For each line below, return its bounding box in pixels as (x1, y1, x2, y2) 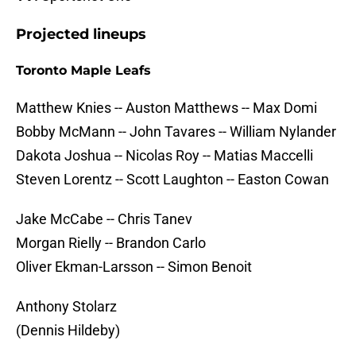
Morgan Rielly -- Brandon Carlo (16, 234, 206, 252)
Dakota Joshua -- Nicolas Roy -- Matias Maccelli (16, 147, 313, 164)
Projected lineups (16, 25, 146, 44)
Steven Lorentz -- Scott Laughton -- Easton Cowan (16, 171, 329, 188)
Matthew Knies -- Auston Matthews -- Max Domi (16, 99, 317, 117)
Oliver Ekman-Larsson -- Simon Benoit (16, 258, 252, 276)
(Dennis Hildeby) (16, 322, 120, 339)
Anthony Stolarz (16, 298, 117, 315)
